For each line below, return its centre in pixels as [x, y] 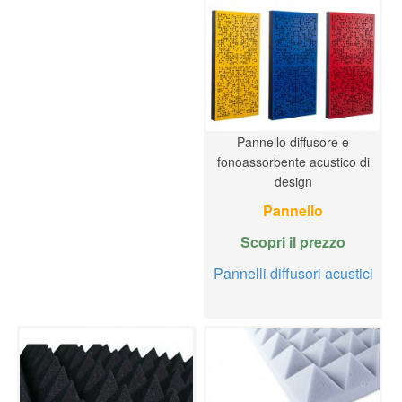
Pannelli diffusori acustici [293, 273]
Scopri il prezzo [293, 241]
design [293, 181]
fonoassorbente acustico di [293, 161]
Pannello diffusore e [293, 141]
